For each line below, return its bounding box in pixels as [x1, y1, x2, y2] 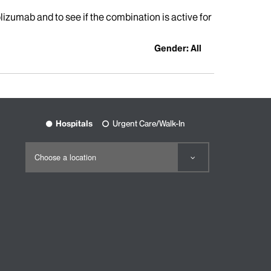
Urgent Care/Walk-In [113, 119, 185, 129]
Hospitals [56, 119, 93, 129]
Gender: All [154, 43, 202, 54]
